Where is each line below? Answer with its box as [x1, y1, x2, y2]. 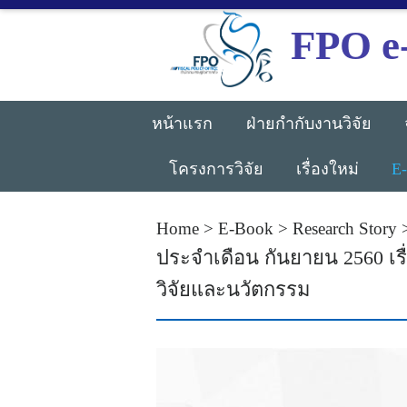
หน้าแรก [152, 114, 213, 133]
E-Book [218, 218, 273, 238]
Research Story [293, 218, 397, 238]
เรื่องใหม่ [296, 159, 359, 178]
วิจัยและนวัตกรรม [156, 277, 311, 301]
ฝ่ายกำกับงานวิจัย [246, 114, 372, 133]
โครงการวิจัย [169, 159, 263, 178]
